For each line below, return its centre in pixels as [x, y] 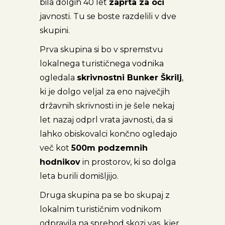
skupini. [55, 31]
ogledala [58, 78]
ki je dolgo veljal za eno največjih [105, 92]
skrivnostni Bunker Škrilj [129, 78]
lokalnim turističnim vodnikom [100, 209]
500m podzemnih [109, 148]
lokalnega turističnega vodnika [102, 64]
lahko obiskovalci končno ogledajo [108, 134]
